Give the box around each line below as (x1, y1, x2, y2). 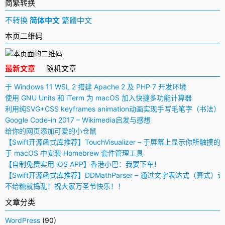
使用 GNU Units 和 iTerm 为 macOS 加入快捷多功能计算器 (5, 93, 192, 102)
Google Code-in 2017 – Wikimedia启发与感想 (5, 116, 151, 124)
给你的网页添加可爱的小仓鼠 (5, 127, 96, 135)
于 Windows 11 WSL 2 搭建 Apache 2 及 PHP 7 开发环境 (5, 82, 186, 91)
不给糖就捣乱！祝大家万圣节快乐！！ (5, 182, 125, 190)
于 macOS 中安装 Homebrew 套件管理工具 (5, 149, 143, 157)
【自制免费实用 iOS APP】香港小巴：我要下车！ (5, 160, 161, 168)
